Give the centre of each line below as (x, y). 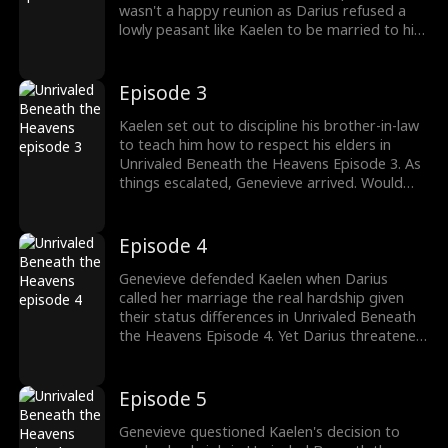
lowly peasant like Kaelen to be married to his (270, 29)
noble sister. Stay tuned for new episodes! (258, 48)
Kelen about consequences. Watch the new (261, 354)
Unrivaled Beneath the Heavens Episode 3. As (270, 163)
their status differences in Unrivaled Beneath (268, 316)
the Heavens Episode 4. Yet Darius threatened (272, 335)
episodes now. (166, 373)
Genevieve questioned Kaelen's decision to (260, 431)
